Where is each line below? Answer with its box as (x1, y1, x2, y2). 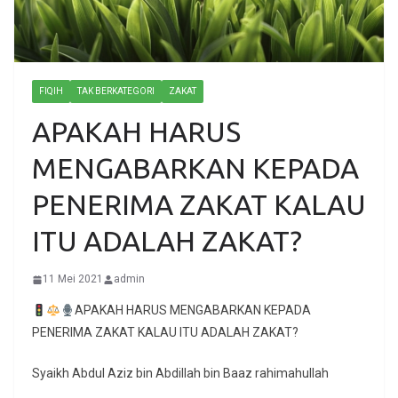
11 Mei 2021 (43, 273, 103, 286)
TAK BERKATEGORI (77, 86, 155, 97)
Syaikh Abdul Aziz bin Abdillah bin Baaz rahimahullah (32, 366, 329, 381)
